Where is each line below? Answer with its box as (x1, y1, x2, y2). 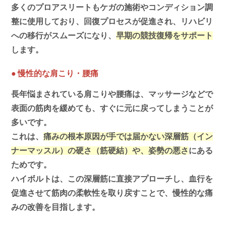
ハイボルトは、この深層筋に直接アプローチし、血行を (11, 174, 213, 183)
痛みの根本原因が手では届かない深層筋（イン (43, 132, 213, 141)
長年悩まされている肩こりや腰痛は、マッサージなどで (11, 89, 213, 98)
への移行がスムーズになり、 (11, 31, 117, 40)
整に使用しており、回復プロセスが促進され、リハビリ (11, 17, 213, 26)
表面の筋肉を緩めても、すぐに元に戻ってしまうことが (11, 103, 213, 112)
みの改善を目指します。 (11, 202, 100, 211)
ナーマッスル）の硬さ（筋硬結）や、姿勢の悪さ (11, 146, 189, 155)
